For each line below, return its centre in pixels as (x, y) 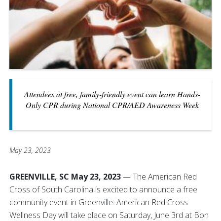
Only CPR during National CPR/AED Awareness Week (112, 105)
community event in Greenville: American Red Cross (99, 203)
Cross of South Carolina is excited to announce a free (103, 190)
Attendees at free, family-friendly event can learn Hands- (112, 94)
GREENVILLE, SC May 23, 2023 (65, 177)
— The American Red (159, 177)
